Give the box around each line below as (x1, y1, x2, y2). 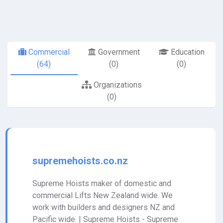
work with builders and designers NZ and (32, 203, 175, 212)
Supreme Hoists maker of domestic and (32, 179, 171, 188)
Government (96, 47, 140, 57)
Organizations (91, 80, 142, 90)
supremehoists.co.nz (32, 155, 128, 167)
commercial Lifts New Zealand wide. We (32, 191, 173, 200)
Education (168, 47, 205, 57)
